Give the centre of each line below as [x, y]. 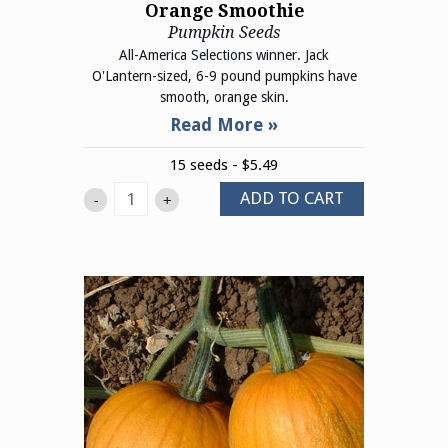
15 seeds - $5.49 [224, 164]
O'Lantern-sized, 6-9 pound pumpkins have [224, 75]
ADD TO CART [291, 198]
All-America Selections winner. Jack [224, 54]
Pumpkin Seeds [224, 33]
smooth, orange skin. [224, 96]
